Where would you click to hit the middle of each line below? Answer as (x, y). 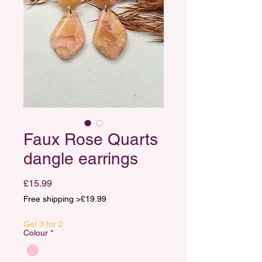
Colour (36, 233)
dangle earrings (81, 158)
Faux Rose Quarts (91, 139)
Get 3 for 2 (43, 224)
